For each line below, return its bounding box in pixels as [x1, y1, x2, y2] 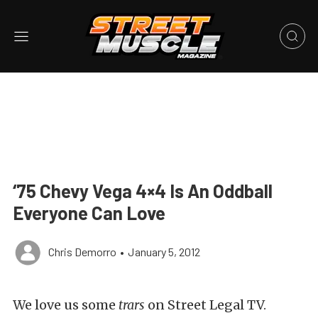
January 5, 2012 [128, 245, 200, 258]
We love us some [13, 297, 119, 313]
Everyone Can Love [13, 202, 165, 224]
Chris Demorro [48, 245, 116, 258]
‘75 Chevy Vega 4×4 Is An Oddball [13, 180, 273, 202]
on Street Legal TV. [145, 297, 266, 313]
